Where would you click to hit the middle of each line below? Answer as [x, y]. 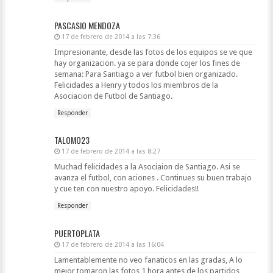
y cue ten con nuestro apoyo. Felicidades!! [126, 189]
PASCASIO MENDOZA [87, 25]
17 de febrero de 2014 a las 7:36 [111, 37]
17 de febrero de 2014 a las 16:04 [112, 244]
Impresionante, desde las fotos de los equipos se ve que [153, 52]
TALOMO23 [72, 140]
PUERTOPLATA [77, 233]
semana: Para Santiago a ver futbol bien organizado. [146, 74]
